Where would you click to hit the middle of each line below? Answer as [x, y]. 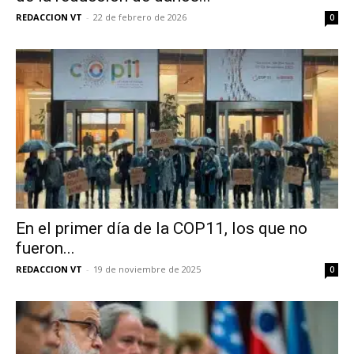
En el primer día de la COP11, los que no [162, 228]
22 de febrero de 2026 [140, 17]
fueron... [45, 248]
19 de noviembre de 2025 [147, 269]
